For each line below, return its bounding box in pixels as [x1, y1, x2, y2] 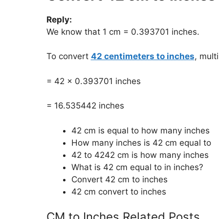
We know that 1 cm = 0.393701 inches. [46, 26, 199, 37]
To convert [46, 51, 91, 62]
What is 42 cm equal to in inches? [71, 162, 203, 172]
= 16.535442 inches [46, 101, 124, 111]
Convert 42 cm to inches [71, 174, 168, 184]
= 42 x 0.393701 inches [46, 76, 141, 86]
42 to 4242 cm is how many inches [71, 150, 209, 160]
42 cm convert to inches [71, 186, 166, 197]
